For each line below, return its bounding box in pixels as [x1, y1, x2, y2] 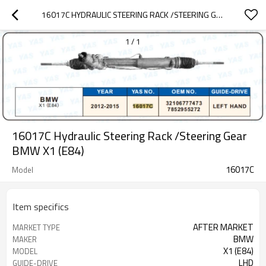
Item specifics [12, 199, 69, 214]
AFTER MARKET [193, 220, 254, 234]
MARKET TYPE [12, 221, 60, 233]
